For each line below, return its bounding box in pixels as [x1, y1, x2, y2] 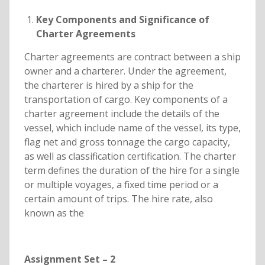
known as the [24, 206, 84, 220]
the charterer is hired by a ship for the [24, 79, 193, 92]
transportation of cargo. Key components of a [24, 93, 228, 106]
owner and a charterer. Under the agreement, [24, 64, 227, 78]
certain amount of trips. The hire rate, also [24, 192, 213, 206]
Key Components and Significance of [35, 13, 209, 27]
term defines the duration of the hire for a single [24, 164, 240, 177]
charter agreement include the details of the [24, 107, 219, 121]
